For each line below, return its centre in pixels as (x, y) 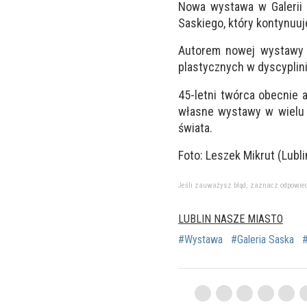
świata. (195, 127)
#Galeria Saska (262, 239)
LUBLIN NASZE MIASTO (231, 219)
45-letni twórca (219, 95)
